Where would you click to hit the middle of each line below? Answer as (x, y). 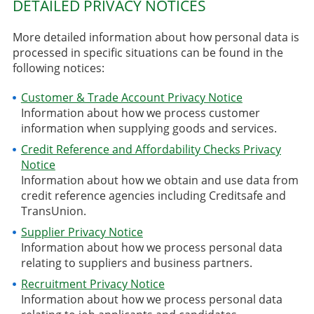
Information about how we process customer (140, 112)
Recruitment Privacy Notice (93, 284)
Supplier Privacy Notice (82, 232)
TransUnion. (53, 211)
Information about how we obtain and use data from (159, 180)
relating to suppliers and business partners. (136, 262)
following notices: (58, 68)
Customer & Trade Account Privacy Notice (131, 97)
